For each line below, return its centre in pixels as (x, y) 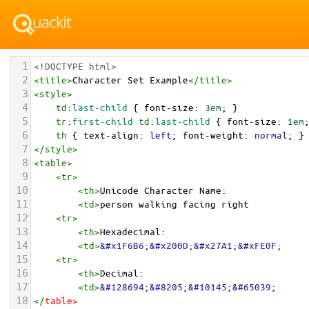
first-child (103, 121)
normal (271, 135)
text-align (111, 135)
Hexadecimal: (133, 231)
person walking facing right (180, 204)
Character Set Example (130, 80)
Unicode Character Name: (163, 190)
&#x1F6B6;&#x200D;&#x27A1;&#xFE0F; (191, 245)
